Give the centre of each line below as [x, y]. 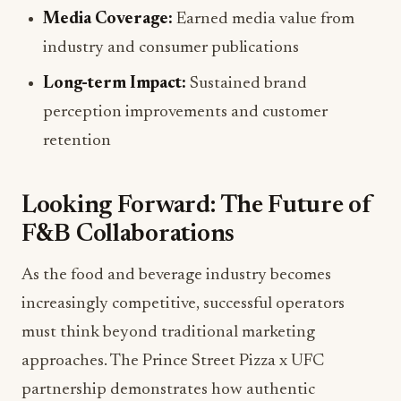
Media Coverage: [108, 20]
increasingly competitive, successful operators [183, 304]
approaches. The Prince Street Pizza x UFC [173, 362]
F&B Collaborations [128, 235]
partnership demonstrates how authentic [168, 390]
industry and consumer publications [171, 48]
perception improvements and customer [185, 113]
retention [77, 141]
